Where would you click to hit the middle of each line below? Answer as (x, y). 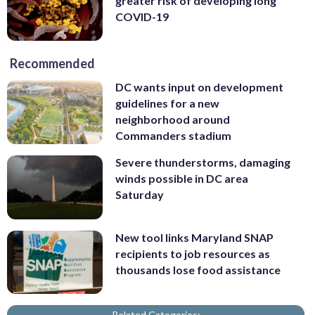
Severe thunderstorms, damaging (203, 162)
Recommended (52, 64)
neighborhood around (173, 120)
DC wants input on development (199, 87)
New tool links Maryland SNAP (194, 237)
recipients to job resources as (193, 253)
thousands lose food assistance (198, 269)
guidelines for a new (167, 103)
